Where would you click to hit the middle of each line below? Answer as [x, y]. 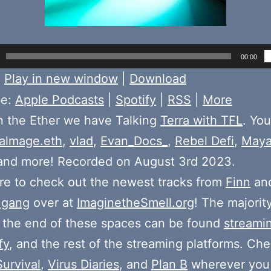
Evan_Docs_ [134, 141]
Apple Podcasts [60, 100]
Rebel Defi [204, 141]
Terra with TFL [201, 121]
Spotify [136, 100]
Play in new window [61, 79]
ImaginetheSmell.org [135, 203]
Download [158, 79]
